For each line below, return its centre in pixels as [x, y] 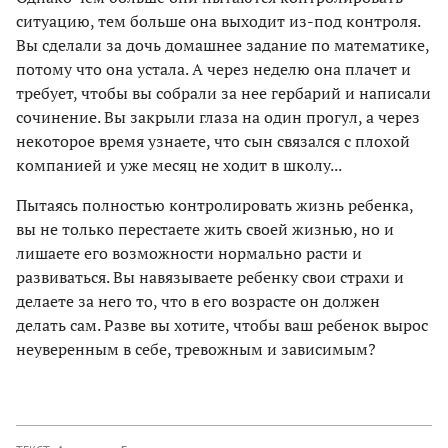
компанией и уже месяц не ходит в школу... [179, 164]
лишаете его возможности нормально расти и [189, 252]
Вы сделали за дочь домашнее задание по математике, [222, 44]
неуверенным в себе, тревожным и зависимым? [196, 348]
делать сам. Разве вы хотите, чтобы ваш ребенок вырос [222, 324]
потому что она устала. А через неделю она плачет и [213, 68]
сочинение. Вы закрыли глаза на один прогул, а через [218, 116]
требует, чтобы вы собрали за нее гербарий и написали [223, 92]
